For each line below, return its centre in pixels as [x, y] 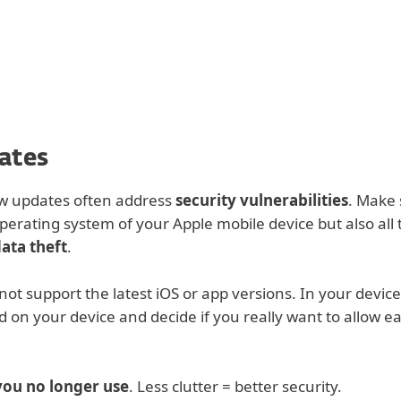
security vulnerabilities [262, 200]
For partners [87, 31]
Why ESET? [102, 73]
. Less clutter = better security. [235, 386]
